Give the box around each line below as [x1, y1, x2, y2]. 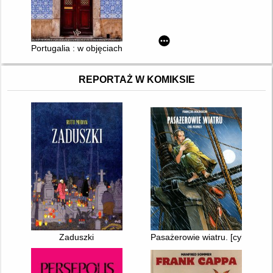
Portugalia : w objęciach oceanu [30, 43, 154, 54]
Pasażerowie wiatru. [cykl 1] [151, 232, 258, 243]
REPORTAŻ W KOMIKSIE [78, 74, 195, 85]
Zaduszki [59, 232, 94, 243]
